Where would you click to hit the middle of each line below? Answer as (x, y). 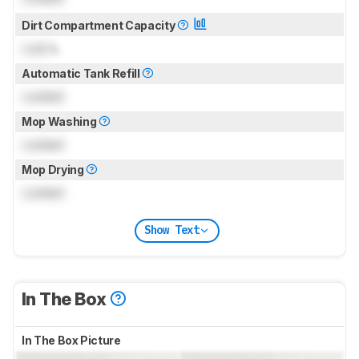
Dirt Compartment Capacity (99, 25)
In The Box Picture (73, 340)
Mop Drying (54, 169)
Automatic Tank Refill (82, 73)
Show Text (171, 230)
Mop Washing (60, 121)
